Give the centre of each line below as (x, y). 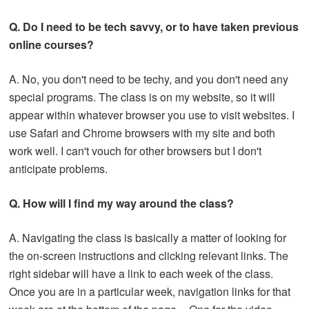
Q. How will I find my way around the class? (122, 203)
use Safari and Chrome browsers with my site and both (142, 132)
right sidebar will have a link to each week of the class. (141, 273)
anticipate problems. (59, 168)
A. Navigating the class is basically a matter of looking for (148, 237)
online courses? (52, 44)
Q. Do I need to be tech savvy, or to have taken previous (154, 26)
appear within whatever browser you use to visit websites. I (152, 114)
